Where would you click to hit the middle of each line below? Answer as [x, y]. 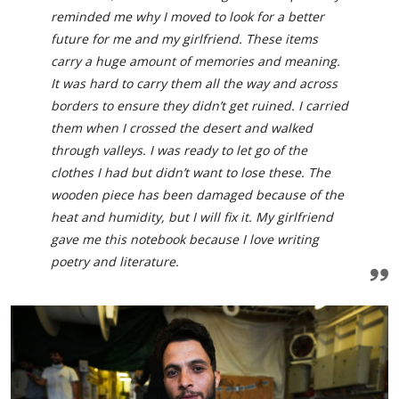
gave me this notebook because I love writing [185, 239]
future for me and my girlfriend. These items [184, 38]
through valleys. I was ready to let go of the [179, 150]
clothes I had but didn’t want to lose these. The [191, 172]
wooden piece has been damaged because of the [197, 194]
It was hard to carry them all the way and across [194, 83]
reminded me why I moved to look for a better [187, 16]
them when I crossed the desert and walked [182, 127]
